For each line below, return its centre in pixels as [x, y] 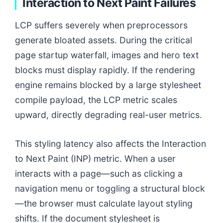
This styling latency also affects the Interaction [111, 144]
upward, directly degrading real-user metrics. [109, 115]
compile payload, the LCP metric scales [96, 100]
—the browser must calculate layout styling [104, 204]
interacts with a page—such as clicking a [99, 174]
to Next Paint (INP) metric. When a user [95, 159]
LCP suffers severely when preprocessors [101, 25]
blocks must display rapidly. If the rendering [105, 70]
